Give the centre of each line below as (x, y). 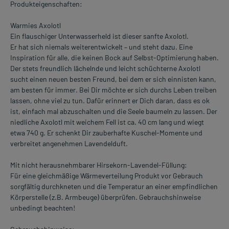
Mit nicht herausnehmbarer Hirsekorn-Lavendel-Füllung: (99, 165)
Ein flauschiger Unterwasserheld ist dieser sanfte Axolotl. (99, 36)
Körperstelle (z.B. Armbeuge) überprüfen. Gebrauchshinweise (106, 197)
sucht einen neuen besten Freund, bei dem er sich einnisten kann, (113, 79)
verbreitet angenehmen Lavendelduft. (69, 143)
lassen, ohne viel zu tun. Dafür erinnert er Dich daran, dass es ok (110, 100)
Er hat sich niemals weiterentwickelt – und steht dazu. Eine (101, 47)
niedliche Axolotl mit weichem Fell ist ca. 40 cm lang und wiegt (107, 122)
